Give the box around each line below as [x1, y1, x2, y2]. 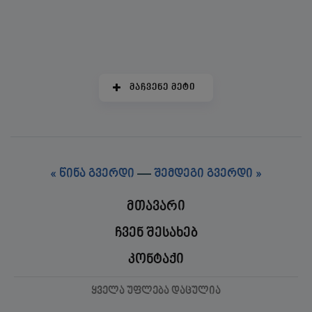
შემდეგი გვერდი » [154, 167, 262, 181]
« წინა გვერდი [50, 167, 134, 181]
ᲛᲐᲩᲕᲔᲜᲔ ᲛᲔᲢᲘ [130, 81, 196, 93]
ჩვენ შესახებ [114, 225, 198, 241]
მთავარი [127, 198, 185, 214]
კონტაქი [128, 251, 184, 267]
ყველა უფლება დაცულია [91, 285, 221, 297]
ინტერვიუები [25, 29, 74, 38]
